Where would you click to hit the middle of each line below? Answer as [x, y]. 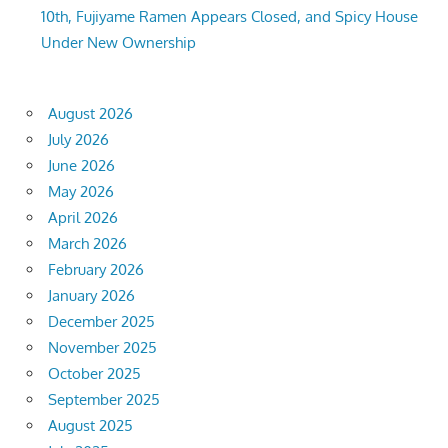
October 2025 [94, 374]
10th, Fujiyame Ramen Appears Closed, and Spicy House [230, 17]
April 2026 [83, 218]
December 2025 [101, 322]
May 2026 [81, 192]
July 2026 [78, 140]
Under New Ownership [119, 43]
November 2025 [102, 348]
